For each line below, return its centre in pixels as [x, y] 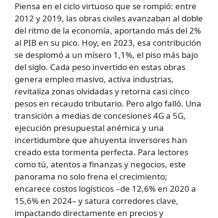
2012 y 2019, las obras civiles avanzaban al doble [109, 18]
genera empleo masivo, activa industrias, [94, 79]
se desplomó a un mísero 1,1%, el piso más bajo [106, 54]
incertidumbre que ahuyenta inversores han [101, 140]
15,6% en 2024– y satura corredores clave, [97, 200]
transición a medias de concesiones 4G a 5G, [100, 115]
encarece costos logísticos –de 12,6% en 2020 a [105, 188]
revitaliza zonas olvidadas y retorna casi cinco [102, 91]
